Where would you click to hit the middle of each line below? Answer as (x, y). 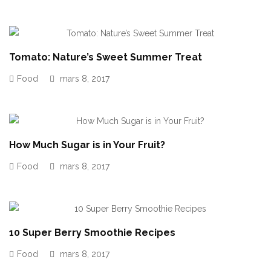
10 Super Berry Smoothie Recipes (92, 233)
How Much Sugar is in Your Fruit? (87, 145)
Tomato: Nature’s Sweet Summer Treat (106, 57)
